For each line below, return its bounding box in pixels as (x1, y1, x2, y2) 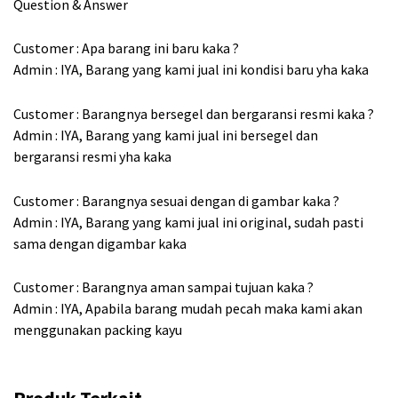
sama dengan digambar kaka (13, 234, 187, 252)
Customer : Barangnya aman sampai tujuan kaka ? (13, 278, 314, 297)
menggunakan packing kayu (13, 321, 182, 339)
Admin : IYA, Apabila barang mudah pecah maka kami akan (13, 299, 362, 318)
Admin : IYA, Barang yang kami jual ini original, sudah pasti (13, 212, 363, 231)
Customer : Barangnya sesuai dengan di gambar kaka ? (13, 191, 339, 210)
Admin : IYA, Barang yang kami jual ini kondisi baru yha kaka (13, 60, 369, 79)
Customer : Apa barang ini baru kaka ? (13, 39, 239, 58)
